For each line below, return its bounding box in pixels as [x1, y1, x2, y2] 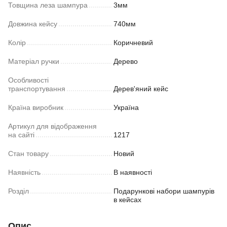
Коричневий [113, 39, 153, 47]
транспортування [8, 85, 65, 93]
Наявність [8, 168, 41, 176]
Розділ [8, 187, 29, 195]
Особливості [8, 76, 49, 84]
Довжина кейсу [8, 20, 57, 28]
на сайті [8, 131, 34, 139]
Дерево [113, 57, 138, 65]
